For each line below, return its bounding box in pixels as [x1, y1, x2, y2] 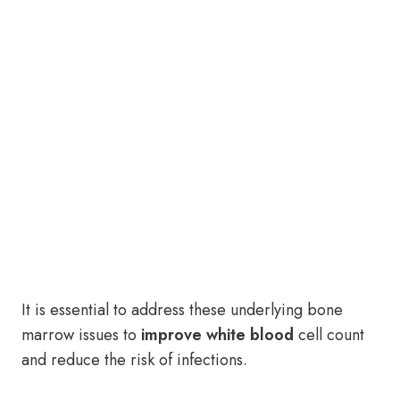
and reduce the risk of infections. [21, 348, 247, 371]
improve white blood [141, 323, 294, 346]
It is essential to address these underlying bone [21, 298, 343, 321]
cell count [294, 323, 364, 346]
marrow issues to [21, 323, 141, 346]
